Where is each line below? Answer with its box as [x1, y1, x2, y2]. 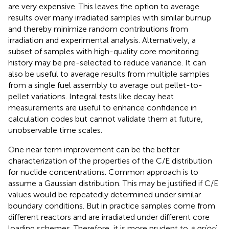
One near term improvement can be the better [8, 145, 179, 155]
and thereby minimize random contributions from [8, 24, 188, 34]
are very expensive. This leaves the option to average [8, 2, 199, 12]
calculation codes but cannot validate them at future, [8, 114, 203, 124]
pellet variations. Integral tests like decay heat [8, 91, 174, 102]
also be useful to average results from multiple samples [8, 69, 210, 79]
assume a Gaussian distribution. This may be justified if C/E [8, 178, 218, 189]
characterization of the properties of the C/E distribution [8, 156, 212, 166]
